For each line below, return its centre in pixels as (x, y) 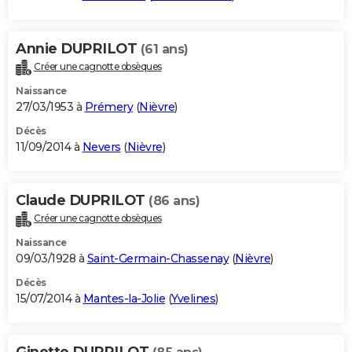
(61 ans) (164, 49)
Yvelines (193, 298)
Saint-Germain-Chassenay (158, 258)
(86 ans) (174, 200)
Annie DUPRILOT (78, 48)
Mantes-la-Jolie (124, 298)
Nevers (101, 147)
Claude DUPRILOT (82, 200)
